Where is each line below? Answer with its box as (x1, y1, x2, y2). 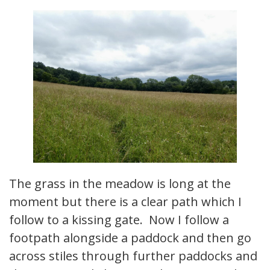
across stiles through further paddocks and (9, 248, 257, 265)
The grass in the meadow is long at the (9, 175, 231, 192)
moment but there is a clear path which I (9, 193, 242, 210)
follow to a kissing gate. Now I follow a (9, 212, 229, 228)
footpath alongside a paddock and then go (9, 230, 251, 246)
